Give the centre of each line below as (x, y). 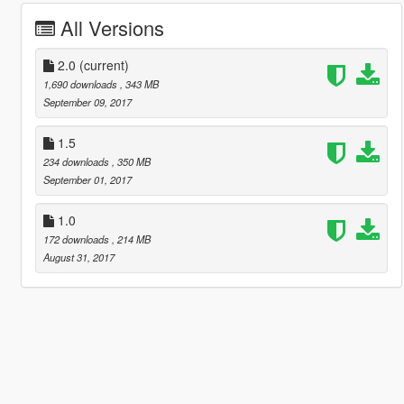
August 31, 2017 (78, 257)
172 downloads (77, 239)
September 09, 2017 (87, 101)
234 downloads (77, 161)
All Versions (112, 27)
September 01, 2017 (87, 179)
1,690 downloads (81, 83)
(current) (104, 64)
